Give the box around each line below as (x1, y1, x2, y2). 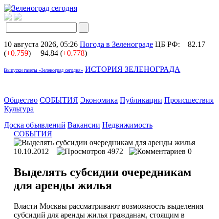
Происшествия (164, 96, 214, 104)
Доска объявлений (4, 121, 66, 129)
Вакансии (67, 121, 100, 129)
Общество (4, 96, 38, 104)
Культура (4, 105, 34, 113)
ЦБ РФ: (155, 40, 186, 48)
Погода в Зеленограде (80, 40, 153, 48)
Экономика (80, 96, 118, 104)
